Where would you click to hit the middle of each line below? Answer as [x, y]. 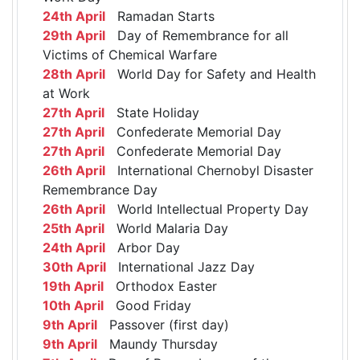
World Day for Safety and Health [211, 74]
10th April [73, 305]
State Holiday [152, 112]
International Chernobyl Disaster [209, 170]
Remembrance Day [100, 189]
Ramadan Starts [160, 16]
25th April [74, 228]
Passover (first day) [163, 324]
